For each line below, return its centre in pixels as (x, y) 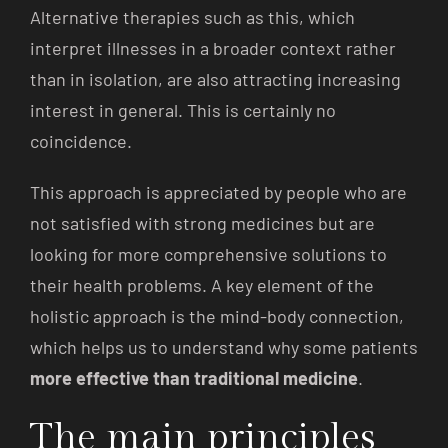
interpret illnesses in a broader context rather (213, 47)
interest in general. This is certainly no (183, 109)
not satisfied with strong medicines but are (202, 222)
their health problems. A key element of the (202, 284)
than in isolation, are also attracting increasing (215, 78)
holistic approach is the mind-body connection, (217, 315)
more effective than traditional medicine (194, 377)
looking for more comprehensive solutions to (208, 253)
